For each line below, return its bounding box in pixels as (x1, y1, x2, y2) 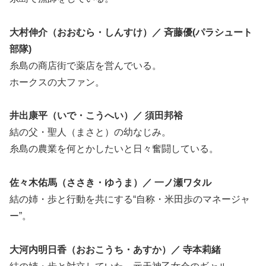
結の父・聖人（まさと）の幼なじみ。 (9, 127, 171, 138)
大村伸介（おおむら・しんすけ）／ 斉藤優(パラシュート (9, 27, 252, 37)
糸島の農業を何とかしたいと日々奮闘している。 (9, 144, 218, 154)
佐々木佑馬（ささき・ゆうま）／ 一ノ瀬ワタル (9, 178, 211, 188)
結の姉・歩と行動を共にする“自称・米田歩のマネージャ (9, 194, 250, 205)
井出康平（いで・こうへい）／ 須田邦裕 (9, 110, 183, 121)
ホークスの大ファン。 (9, 77, 104, 87)
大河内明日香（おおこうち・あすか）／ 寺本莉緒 (9, 245, 221, 255)
